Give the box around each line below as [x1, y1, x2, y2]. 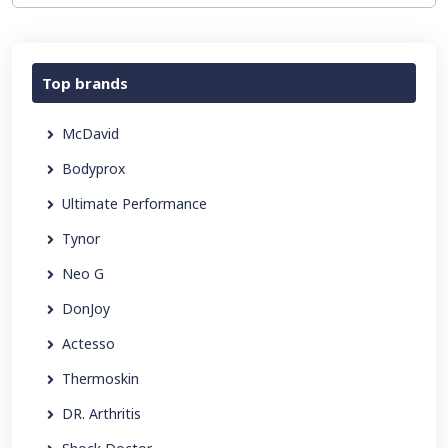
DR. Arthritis [62, 404, 141, 423]
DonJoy [62, 299, 110, 318]
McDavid [62, 124, 119, 143]
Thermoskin [62, 369, 139, 388]
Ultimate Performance [62, 194, 207, 213]
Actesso [62, 334, 115, 353]
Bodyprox [62, 159, 125, 178]
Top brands [42, 73, 128, 93]
